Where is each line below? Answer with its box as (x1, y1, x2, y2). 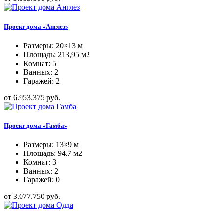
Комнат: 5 (23, 59, 56, 67)
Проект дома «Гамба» (4, 121, 67, 129)
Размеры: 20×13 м (23, 41, 83, 50)
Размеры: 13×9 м (23, 140, 79, 149)
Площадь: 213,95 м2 (23, 50, 90, 59)
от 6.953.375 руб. (4, 93, 60, 102)
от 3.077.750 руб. (4, 192, 60, 201)
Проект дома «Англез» (4, 22, 68, 30)
